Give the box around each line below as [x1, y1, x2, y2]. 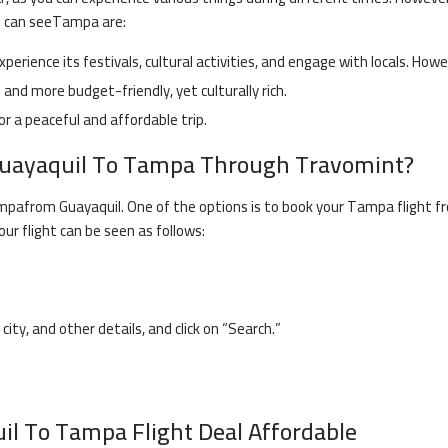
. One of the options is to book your [121, 192, 344, 221]
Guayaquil [59, 192, 121, 221]
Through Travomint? [195, 142, 414, 187]
